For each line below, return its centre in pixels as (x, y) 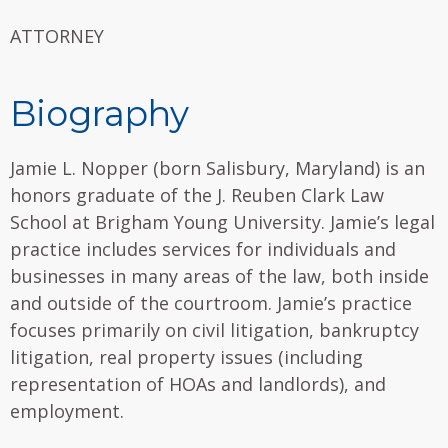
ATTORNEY (57, 35)
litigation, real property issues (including (186, 356)
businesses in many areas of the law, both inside (219, 275)
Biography (99, 113)
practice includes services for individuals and (203, 248)
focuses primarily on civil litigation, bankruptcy (214, 329)
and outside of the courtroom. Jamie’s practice (211, 302)
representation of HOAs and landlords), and (198, 383)
